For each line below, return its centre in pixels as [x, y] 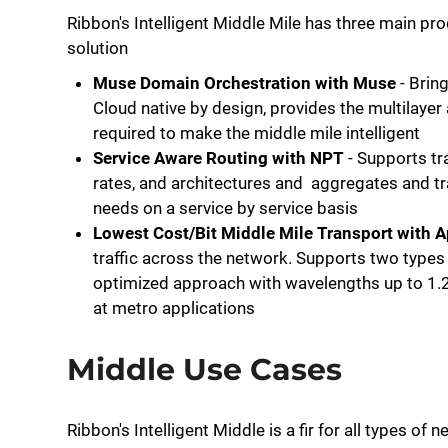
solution [97, 48]
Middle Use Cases [204, 369]
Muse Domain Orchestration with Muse [244, 83]
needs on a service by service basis [225, 208]
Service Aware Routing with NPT [220, 158]
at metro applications [173, 308]
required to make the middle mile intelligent [256, 133]
